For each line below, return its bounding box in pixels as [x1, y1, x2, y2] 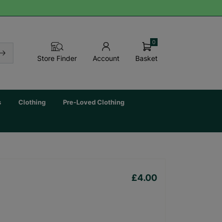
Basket [135, 54, 158, 63]
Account [93, 54, 119, 63]
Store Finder [37, 54, 77, 63]
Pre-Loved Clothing [63, 98, 125, 106]
